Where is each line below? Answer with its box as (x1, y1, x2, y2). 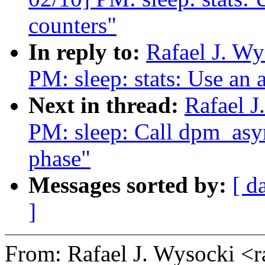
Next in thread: (28, 92, 185, 118)
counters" (28, 12, 117, 38)
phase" (28, 146, 91, 172)
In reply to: (28, 39, 146, 65)
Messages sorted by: (28, 172, 232, 198)
